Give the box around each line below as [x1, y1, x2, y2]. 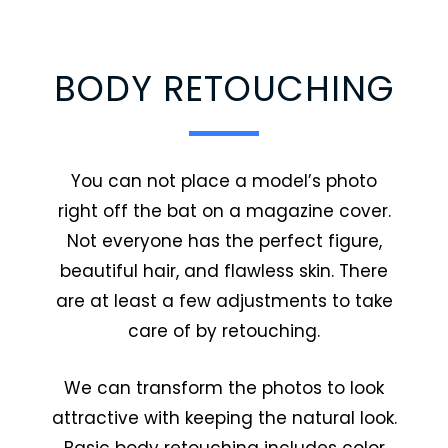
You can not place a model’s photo [71, 169, 377, 194]
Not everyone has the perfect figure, [66, 229, 382, 254]
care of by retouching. [128, 319, 320, 344]
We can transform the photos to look [64, 376, 384, 401]
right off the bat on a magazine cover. [57, 199, 391, 224]
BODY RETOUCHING [53, 64, 395, 114]
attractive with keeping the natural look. [51, 406, 397, 431]
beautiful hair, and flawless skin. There [60, 259, 388, 284]
